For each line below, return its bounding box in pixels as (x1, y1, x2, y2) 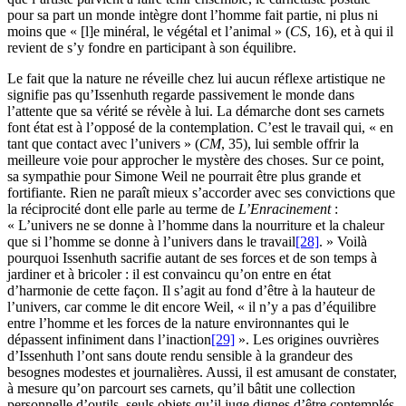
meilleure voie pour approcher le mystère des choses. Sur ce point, (7, 151, 384, 168)
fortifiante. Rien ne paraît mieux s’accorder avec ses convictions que (7, 184, 395, 200)
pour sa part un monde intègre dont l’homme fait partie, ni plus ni (7, 6, 378, 23)
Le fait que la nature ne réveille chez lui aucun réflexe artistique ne (7, 70, 385, 86)
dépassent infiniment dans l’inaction (7, 331, 211, 347)
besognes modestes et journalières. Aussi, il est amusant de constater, (7, 363, 397, 380)
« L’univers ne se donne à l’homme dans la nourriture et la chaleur (7, 217, 384, 233)
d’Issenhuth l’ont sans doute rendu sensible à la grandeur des (7, 347, 353, 363)
